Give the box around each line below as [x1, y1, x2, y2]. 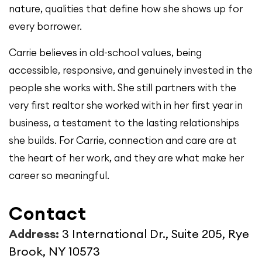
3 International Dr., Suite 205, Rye [62, 226, 249, 241]
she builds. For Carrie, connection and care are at [9, 134, 237, 147]
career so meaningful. [9, 169, 109, 182]
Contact [9, 202, 87, 225]
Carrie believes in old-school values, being [9, 46, 202, 59]
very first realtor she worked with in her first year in [9, 99, 243, 112]
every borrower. [9, 20, 82, 33]
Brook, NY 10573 [9, 244, 100, 258]
